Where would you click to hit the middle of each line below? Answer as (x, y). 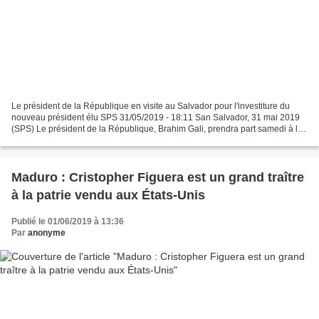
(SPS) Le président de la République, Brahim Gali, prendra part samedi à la (157, 129)
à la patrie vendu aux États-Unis (108, 195)
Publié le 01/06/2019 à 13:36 (68, 221)
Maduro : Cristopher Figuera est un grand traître (158, 177)
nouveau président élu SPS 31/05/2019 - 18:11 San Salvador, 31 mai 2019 (156, 117)
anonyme (47, 232)
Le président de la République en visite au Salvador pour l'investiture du (151, 106)
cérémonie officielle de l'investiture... (81, 140)
